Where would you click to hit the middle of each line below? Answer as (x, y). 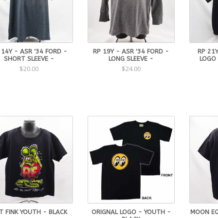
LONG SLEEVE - (131, 58)
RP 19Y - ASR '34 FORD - (131, 51)
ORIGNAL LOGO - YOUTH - (131, 212)
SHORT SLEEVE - (29, 58)
